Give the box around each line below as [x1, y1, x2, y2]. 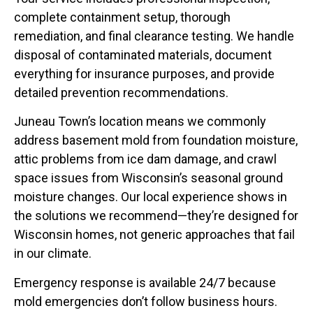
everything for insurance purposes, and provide [14, 66, 275, 81]
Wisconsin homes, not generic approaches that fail [14, 227, 295, 242]
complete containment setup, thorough [14, 9, 231, 24]
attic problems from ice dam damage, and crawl [14, 152, 277, 167]
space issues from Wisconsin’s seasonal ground [14, 170, 283, 186]
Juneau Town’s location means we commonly [14, 114, 266, 129]
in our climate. [14, 246, 92, 261]
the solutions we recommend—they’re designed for [14, 208, 298, 224]
